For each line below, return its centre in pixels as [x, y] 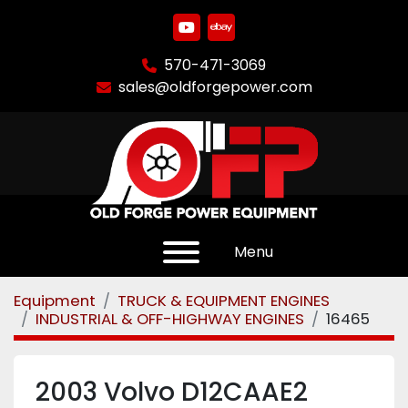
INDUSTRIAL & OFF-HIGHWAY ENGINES [170, 318]
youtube [215, 36]
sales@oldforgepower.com [215, 87]
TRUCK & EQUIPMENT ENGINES [224, 300]
